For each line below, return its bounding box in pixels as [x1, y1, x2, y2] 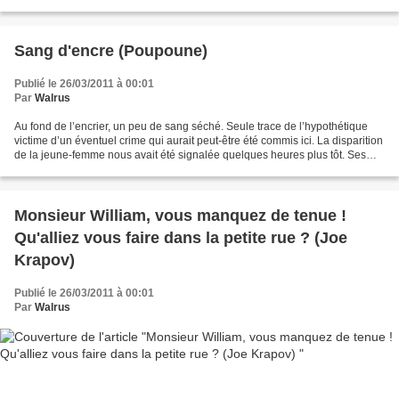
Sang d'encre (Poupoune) [118, 42, 208, 61]
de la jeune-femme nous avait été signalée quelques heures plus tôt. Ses [14, 149, 366, 162]
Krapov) [14, 251, 75, 270]
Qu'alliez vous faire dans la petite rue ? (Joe [14, 229, 347, 248]
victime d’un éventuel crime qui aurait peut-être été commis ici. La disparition [14, 134, 383, 148]
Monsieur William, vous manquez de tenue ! [14, 207, 346, 225]
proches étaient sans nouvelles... [14, 163, 173, 176]
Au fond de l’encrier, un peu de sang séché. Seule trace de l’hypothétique [14, 120, 368, 134]
